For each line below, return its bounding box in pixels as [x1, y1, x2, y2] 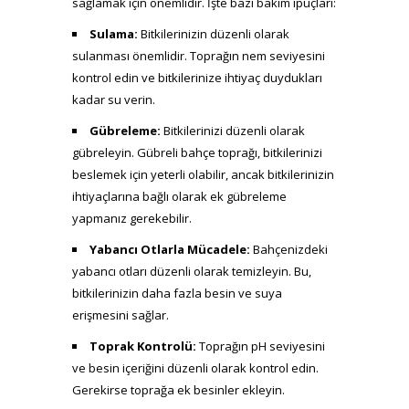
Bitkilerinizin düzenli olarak [138, 25, 289, 42]
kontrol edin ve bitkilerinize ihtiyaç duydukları [72, 68, 322, 86]
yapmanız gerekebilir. [72, 209, 192, 226]
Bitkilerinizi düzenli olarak [161, 121, 305, 139]
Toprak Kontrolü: [89, 337, 196, 354]
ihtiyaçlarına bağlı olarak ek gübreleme [72, 187, 287, 204]
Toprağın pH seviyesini [196, 337, 325, 354]
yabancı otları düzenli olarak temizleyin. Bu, [72, 262, 311, 279]
